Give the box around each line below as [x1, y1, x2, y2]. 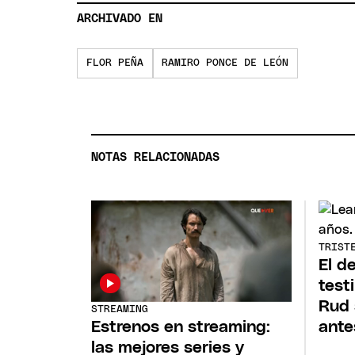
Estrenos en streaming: [91, 318, 271, 335]
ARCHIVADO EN [77, 13, 163, 25]
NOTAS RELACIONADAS [91, 151, 220, 164]
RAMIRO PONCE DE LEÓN [162, 58, 289, 69]
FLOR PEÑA [86, 58, 143, 69]
